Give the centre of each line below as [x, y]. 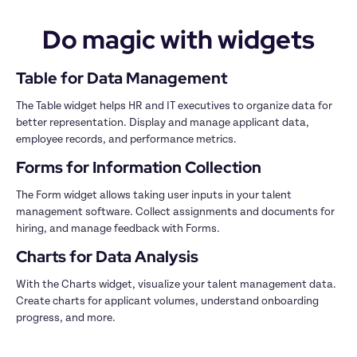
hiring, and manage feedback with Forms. [118, 229]
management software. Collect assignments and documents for [175, 212]
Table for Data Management [122, 78]
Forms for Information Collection [139, 168]
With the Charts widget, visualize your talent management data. [176, 285]
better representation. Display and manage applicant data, [163, 123]
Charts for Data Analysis [107, 257]
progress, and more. [67, 318]
